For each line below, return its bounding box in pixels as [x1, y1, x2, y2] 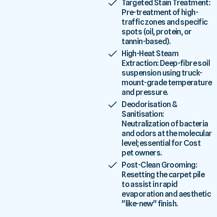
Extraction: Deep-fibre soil [122, 58, 210, 68]
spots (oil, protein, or [122, 27, 192, 36]
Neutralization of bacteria [122, 119, 208, 128]
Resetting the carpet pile [122, 170, 205, 179]
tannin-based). [122, 36, 170, 46]
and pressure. [122, 87, 168, 97]
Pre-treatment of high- [122, 7, 199, 17]
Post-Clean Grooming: [122, 160, 198, 170]
